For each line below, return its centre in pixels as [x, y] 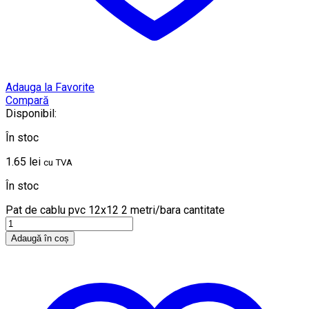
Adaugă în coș [40, 239]
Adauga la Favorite [50, 88]
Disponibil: [31, 114]
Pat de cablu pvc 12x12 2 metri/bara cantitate [115, 210]
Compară [27, 101]
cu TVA [58, 163]
